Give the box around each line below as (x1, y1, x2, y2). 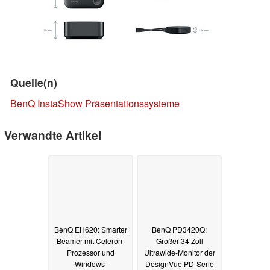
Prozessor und (67, 247, 115, 258)
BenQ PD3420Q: (152, 224, 207, 235)
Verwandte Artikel (4, 126, 101, 143)
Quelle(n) (10, 74, 57, 90)
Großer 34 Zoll (155, 236, 203, 246)
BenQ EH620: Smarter (54, 224, 127, 235)
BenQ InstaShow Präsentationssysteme (10, 96, 180, 110)
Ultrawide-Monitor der (143, 247, 215, 258)
